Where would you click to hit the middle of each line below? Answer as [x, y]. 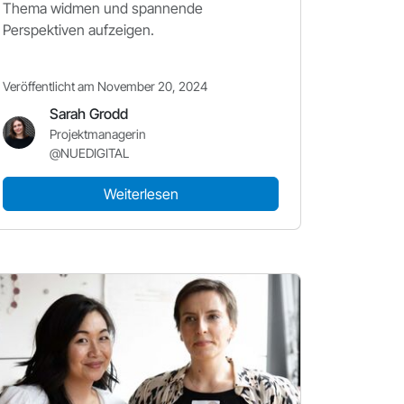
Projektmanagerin [98, 134]
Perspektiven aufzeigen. [78, 30]
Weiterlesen [141, 194]
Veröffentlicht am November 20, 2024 [105, 86]
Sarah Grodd [89, 114]
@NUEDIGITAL [89, 153]
